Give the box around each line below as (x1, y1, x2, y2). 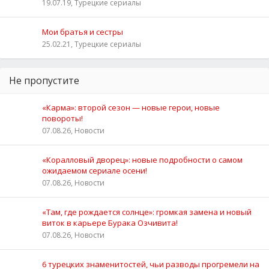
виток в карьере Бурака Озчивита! (42, 217, 178, 228)
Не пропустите (9, 73, 79, 87)
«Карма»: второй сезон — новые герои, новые (42, 101, 220, 113)
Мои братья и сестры (42, 26, 123, 37)
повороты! (42, 112, 83, 124)
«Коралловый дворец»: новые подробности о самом (42, 154, 243, 165)
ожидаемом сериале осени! (42, 165, 147, 176)
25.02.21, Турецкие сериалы (42, 38, 141, 49)
